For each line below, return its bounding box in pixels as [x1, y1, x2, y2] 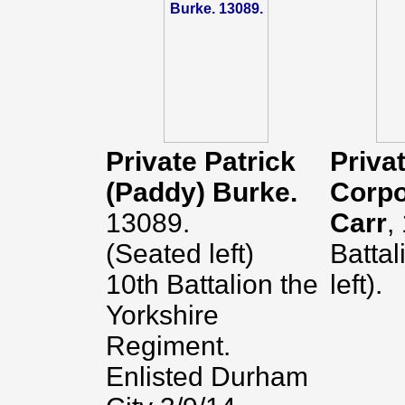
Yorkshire [106, 300, 219, 330]
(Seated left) [106, 239, 254, 268]
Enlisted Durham [106, 362, 308, 391]
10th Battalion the [106, 269, 318, 299]
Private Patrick [106, 146, 296, 176]
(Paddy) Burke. [106, 177, 297, 207]
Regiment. [106, 331, 231, 361]
